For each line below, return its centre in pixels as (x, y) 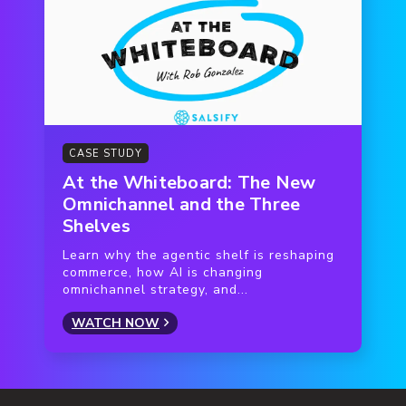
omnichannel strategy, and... (155, 289)
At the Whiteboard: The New (189, 182)
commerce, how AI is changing (163, 272)
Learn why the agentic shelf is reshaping (198, 255)
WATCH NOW (116, 323)
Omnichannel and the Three (182, 204)
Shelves (97, 226)
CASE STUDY (106, 153)
